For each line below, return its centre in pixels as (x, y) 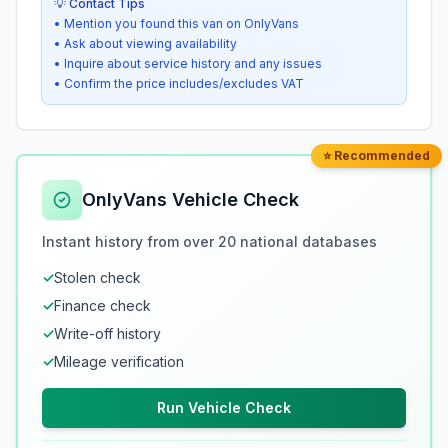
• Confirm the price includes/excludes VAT (179, 84)
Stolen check (97, 278)
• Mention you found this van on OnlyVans (176, 24)
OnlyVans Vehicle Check (190, 200)
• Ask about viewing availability (145, 44)
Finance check (102, 306)
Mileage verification (119, 362)
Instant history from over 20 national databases (209, 242)
